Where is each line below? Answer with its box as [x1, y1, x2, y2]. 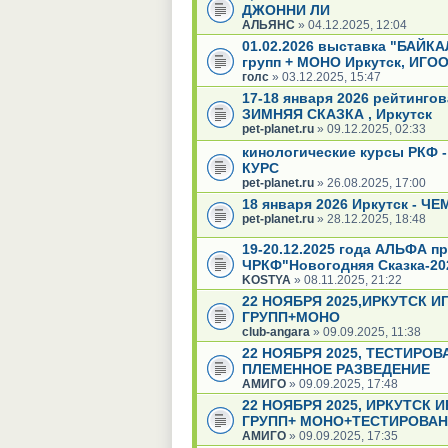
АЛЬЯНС [242, 17, 295, 32]
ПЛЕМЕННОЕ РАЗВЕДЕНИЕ [242, 360, 430, 377]
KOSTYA [242, 272, 291, 287]
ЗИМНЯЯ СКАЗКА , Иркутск [242, 105, 432, 122]
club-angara [242, 324, 310, 339]
